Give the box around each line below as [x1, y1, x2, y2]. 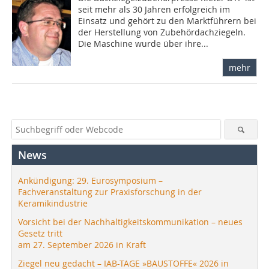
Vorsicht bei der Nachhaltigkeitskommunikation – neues [18, 216, 243, 228]
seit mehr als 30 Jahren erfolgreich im [78, 3, 231, 15]
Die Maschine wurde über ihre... [78, 37, 209, 49]
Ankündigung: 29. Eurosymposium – [18, 174, 163, 186]
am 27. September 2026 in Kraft [18, 238, 146, 250]
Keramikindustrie [18, 197, 88, 209]
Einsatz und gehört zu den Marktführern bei [78, 14, 257, 26]
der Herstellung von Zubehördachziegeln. [78, 26, 246, 38]
